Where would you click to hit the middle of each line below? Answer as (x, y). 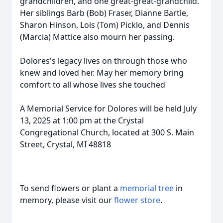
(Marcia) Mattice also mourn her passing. (97, 37)
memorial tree (147, 188)
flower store (137, 200)
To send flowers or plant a (70, 188)
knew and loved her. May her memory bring (102, 73)
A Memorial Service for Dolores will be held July (108, 109)
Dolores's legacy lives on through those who (104, 61)
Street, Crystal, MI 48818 (65, 144)
